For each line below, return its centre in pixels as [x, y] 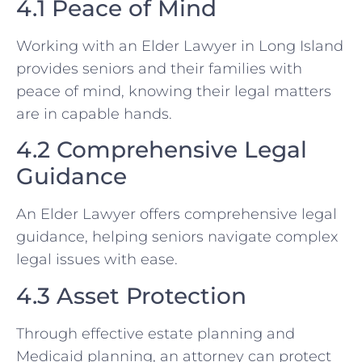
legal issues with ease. [97, 260]
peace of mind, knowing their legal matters [174, 92]
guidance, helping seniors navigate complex [177, 237]
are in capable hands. [94, 114]
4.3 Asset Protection [131, 295]
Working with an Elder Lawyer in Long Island [180, 46]
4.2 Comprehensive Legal [162, 150]
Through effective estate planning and [156, 333]
